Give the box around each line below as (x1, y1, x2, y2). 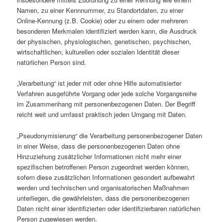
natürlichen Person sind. (17, 57, 87, 67)
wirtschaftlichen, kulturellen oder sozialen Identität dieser (17, 47, 180, 57)
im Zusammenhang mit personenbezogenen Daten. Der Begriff (17, 99, 196, 109)
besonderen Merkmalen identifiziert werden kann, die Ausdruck (17, 26, 197, 36)
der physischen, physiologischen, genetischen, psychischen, (17, 37, 192, 47)
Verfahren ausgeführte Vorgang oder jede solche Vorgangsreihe (17, 89, 197, 99)
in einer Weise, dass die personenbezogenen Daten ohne (17, 141, 180, 151)
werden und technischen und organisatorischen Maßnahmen (17, 182, 189, 192)
